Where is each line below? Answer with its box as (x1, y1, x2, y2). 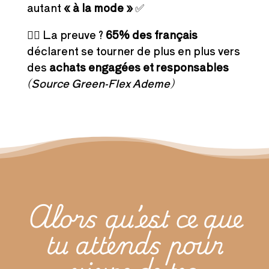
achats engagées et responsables (49, 59, 229, 75)
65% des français (105, 26, 198, 43)
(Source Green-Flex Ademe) (26, 75, 174, 91)
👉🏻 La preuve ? (26, 26, 106, 43)
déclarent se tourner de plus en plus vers (26, 43, 240, 59)
